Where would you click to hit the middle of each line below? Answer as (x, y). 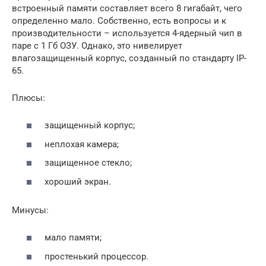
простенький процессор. (96, 256)
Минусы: (30, 210)
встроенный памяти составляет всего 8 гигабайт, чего (127, 8)
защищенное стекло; (88, 163)
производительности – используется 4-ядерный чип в (127, 33)
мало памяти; (73, 238)
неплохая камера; (82, 144)
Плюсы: (28, 98)
